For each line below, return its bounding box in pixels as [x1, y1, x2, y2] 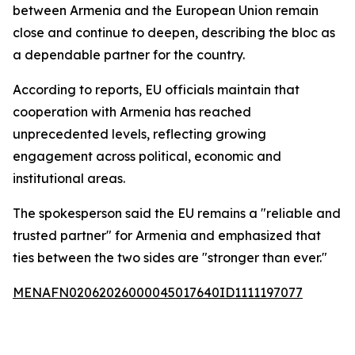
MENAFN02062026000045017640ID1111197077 [13, 284, 303, 300]
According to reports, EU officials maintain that [13, 82, 300, 97]
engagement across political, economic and [13, 148, 281, 164]
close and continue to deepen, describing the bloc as [13, 25, 335, 40]
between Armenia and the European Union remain [13, 2, 319, 18]
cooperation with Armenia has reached [13, 104, 251, 120]
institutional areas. [13, 170, 125, 186]
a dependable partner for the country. [13, 47, 245, 63]
